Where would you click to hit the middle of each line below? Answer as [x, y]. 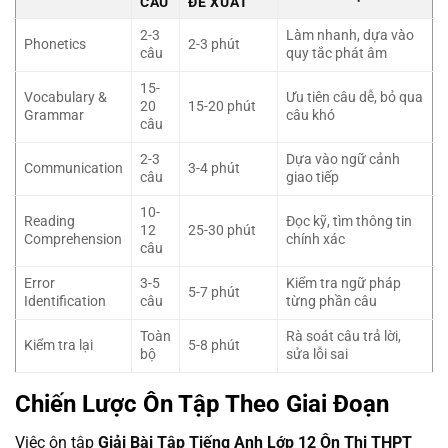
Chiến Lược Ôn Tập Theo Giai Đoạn [202, 404]
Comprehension [73, 240]
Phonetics [55, 45]
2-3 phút [214, 45]
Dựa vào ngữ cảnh [343, 160]
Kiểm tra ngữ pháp [343, 284]
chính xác [315, 240]
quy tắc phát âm [336, 54]
